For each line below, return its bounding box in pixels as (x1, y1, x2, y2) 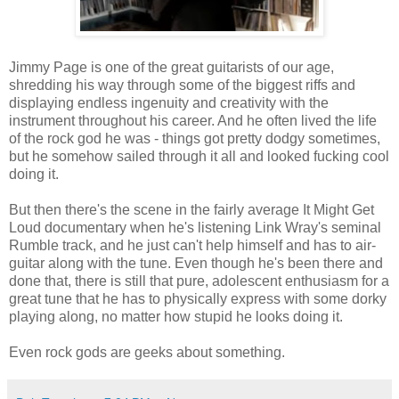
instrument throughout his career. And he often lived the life (9, 113, 377, 128)
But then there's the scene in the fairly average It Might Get (9, 202, 374, 217)
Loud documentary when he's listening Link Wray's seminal (9, 220, 381, 235)
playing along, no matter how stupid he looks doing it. (9, 309, 343, 324)
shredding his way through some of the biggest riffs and (9, 77, 355, 93)
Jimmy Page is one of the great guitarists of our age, (9, 60, 334, 75)
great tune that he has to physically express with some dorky (9, 291, 387, 306)
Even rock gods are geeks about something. (9, 345, 285, 360)
